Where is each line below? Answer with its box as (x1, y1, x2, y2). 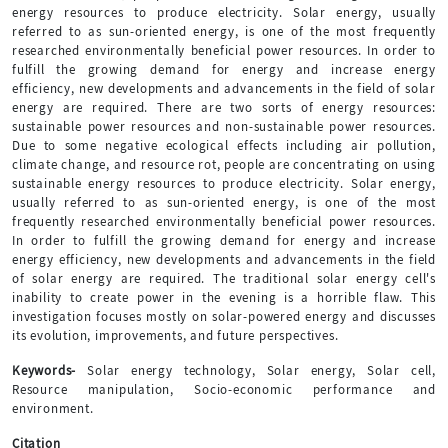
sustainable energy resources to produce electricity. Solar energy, (12, 174, 436, 192)
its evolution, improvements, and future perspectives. (12, 326, 339, 344)
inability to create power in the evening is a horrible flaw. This (12, 288, 436, 306)
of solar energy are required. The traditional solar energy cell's (12, 269, 436, 287)
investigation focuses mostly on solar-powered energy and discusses (12, 307, 436, 325)
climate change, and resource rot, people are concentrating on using (12, 155, 436, 173)
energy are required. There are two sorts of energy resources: (12, 98, 436, 116)
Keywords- (12, 361, 77, 379)
